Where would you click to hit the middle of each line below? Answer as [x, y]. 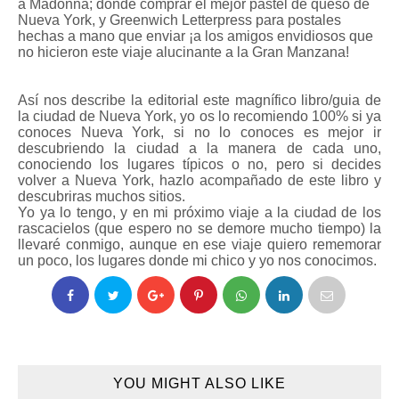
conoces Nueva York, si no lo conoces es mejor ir [199, 132]
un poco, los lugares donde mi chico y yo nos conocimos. [197, 261]
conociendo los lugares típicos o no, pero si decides [199, 164]
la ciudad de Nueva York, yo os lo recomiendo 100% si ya [199, 116]
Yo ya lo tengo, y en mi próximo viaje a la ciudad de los [199, 212]
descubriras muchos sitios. [102, 196]
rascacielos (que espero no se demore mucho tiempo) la [199, 228]
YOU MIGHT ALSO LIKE [199, 383]
